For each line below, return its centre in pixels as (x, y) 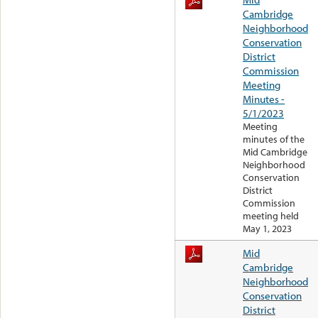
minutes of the (274, 139)
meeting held (271, 216)
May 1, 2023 (267, 229)
